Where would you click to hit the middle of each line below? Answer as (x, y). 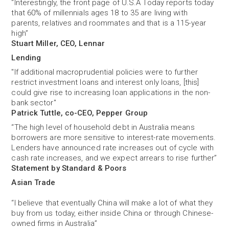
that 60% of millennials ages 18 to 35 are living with (99, 13)
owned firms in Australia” (54, 223)
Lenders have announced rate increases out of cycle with (112, 148)
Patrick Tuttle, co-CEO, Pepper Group (80, 113)
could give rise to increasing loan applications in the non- (111, 93)
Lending (26, 58)
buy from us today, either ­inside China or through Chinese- (112, 213)
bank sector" (34, 103)
